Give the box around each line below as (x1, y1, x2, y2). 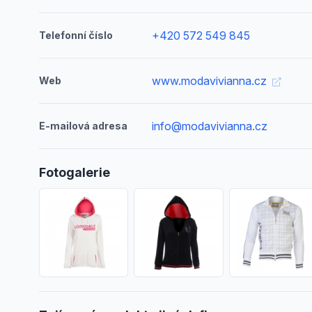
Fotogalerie (39, 165, 110, 180)
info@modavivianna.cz (152, 119, 268, 133)
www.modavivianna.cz (152, 74, 270, 88)
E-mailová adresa (39, 120, 127, 132)
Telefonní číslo (39, 29, 113, 41)
